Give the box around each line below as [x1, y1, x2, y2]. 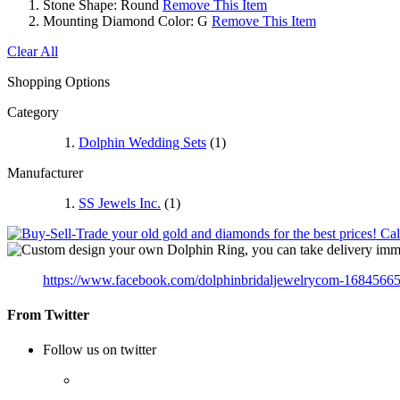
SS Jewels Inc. [79, 195, 161, 211]
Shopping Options [7, 73, 110, 89]
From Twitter [7, 306, 89, 322]
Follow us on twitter [43, 342, 156, 358]
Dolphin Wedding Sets [79, 134, 206, 150]
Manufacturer [7, 164, 83, 180]
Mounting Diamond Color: [43, 12, 194, 29]
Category [7, 104, 59, 120]
